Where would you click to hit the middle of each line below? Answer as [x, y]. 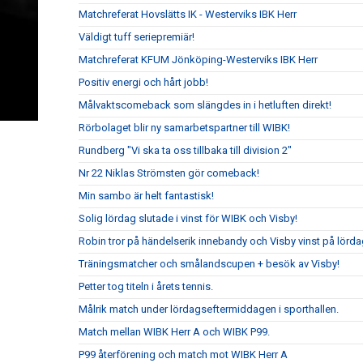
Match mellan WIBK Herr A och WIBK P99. [174, 332]
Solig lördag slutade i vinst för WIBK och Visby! [188, 218]
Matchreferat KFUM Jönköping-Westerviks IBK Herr [198, 60]
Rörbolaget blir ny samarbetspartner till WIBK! [184, 128]
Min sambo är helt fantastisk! [146, 196]
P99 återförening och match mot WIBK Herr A [183, 354]
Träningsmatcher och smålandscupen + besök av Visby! [209, 264]
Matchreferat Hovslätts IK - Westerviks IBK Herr [188, 14]
